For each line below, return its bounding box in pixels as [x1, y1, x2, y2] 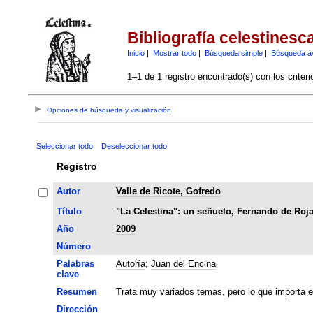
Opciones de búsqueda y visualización [47, 106, 172, 115]
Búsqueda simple [204, 48, 263, 57]
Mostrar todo [152, 48, 196, 57]
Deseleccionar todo [101, 141, 167, 150]
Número [56, 240, 91, 252]
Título [56, 205, 82, 217]
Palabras [56, 258, 94, 269]
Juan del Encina [150, 258, 216, 269]
